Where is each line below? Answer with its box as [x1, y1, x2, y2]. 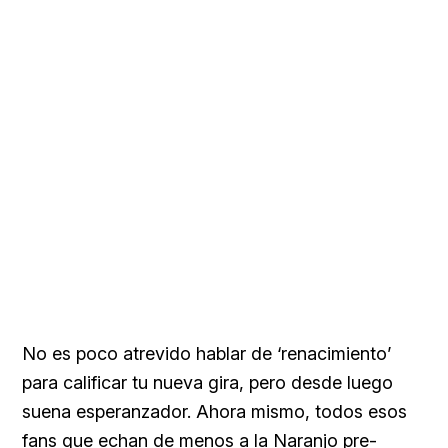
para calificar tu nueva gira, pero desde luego [22, 371, 393, 393]
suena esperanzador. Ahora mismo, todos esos [22, 400, 407, 422]
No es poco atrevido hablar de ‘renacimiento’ [22, 342, 391, 364]
